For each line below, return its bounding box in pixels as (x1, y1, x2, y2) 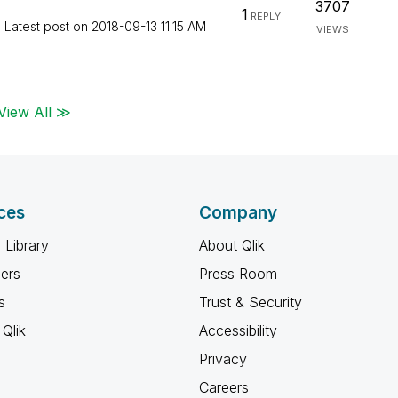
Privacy (199, 350, 247, 368)
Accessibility (199, 322, 277, 339)
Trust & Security (199, 293, 302, 311)
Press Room (199, 265, 277, 283)
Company (199, 203, 277, 223)
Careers (199, 378, 249, 396)
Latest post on (4, 19, 92, 34)
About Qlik (199, 236, 265, 254)
